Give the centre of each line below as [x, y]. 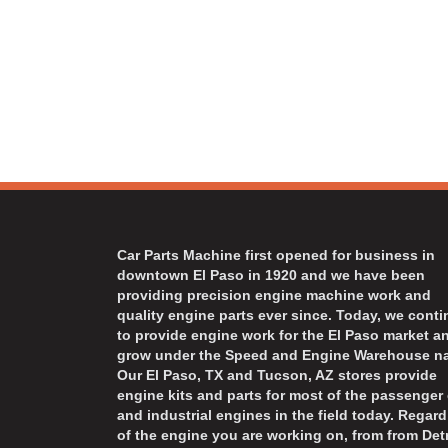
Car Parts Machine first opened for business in [276, 255]
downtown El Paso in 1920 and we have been [271, 275]
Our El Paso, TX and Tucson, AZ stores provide [277, 375]
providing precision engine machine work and [274, 295]
